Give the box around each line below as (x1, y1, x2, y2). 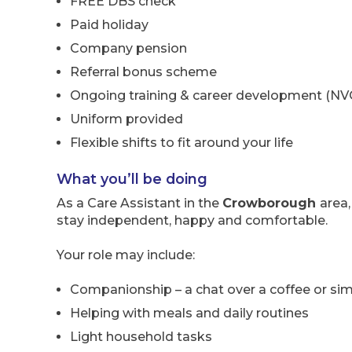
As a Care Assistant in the (57, 195, 222, 211)
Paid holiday (70, 17, 148, 33)
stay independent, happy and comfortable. (57, 212, 328, 228)
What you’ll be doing (57, 170, 207, 187)
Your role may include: (57, 247, 195, 263)
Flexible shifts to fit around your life (70, 135, 293, 151)
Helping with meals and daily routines (70, 306, 309, 321)
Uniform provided (70, 112, 183, 127)
